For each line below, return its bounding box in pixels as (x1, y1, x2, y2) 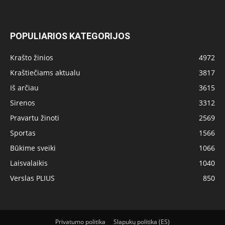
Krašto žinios (10, 53, 53, 62)
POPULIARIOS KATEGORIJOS (10, 31, 130, 41)
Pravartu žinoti (10, 113, 59, 123)
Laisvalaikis (10, 158, 48, 168)
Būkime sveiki (10, 143, 56, 153)
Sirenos (10, 98, 35, 107)
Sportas (10, 128, 36, 138)
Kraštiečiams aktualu (10, 68, 80, 77)
